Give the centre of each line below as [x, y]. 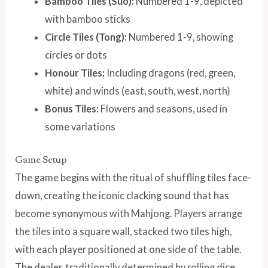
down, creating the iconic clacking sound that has [122, 195]
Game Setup [41, 159]
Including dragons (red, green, [170, 73]
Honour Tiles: [74, 73]
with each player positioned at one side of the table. [128, 249]
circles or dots [76, 55]
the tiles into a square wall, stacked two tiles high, [124, 231]
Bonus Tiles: [71, 109]
